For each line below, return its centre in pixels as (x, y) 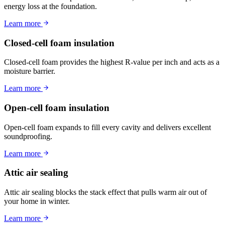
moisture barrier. (30, 71)
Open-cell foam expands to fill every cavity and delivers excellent (107, 127)
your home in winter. (37, 201)
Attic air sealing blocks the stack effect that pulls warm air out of (105, 192)
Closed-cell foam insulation (59, 43)
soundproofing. (28, 136)
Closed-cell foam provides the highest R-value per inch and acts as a (112, 62)
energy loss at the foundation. (50, 6)
